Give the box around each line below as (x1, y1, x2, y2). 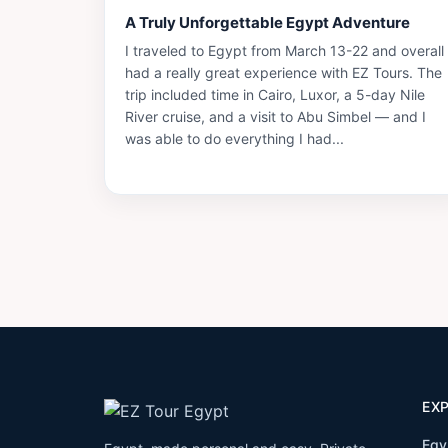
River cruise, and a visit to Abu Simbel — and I (125, 108, 426, 126)
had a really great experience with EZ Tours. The (125, 64, 442, 82)
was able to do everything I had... (125, 130, 344, 148)
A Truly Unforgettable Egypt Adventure (125, 13, 410, 33)
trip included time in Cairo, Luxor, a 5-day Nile (125, 86, 425, 104)
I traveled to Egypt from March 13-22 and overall (125, 42, 444, 60)
